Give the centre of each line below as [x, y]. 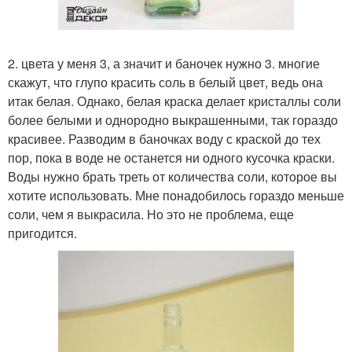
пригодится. [42, 233]
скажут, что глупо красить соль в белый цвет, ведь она [165, 82]
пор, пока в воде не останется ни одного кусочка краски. [171, 158]
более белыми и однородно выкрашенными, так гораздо [173, 120]
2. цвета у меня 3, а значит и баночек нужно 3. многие [164, 64]
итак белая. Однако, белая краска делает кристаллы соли [174, 101]
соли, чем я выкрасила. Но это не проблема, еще [151, 214]
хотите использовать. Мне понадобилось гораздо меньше [176, 196]
